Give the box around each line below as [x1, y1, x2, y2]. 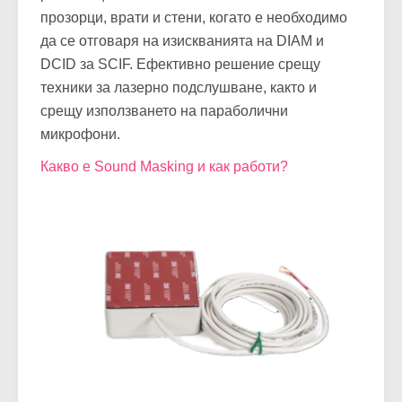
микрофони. [40, 126, 120, 142]
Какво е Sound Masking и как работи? [40, 158, 288, 174]
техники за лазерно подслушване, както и [40, 79, 317, 95]
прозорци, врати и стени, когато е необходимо [40, 9, 347, 25]
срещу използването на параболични [40, 102, 288, 118]
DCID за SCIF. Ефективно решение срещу [40, 56, 320, 72]
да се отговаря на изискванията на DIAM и [40, 32, 324, 48]
